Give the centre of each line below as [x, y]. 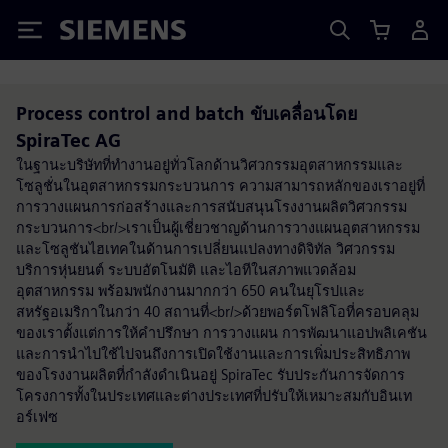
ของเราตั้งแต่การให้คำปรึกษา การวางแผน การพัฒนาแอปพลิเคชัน [221, 332]
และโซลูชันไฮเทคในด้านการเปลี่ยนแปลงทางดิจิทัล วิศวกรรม [205, 248]
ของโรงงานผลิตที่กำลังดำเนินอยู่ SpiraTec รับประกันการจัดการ [210, 374]
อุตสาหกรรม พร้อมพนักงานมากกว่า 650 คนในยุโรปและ [190, 290]
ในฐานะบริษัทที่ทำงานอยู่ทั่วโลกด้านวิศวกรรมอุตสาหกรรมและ [209, 164]
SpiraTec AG [68, 140]
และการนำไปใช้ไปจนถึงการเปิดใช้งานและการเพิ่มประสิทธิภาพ [213, 353]
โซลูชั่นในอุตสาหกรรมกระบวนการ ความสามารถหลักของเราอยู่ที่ [220, 185]
